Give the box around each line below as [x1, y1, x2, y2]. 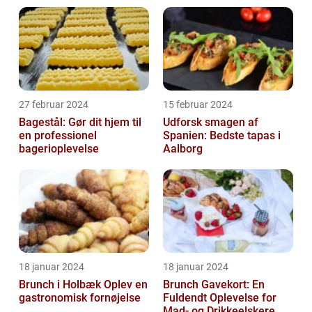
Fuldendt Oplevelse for [163, 291, 276, 305]
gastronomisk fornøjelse [19, 291, 141, 305]
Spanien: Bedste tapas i [163, 129, 281, 143]
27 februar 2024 [19, 99, 88, 111]
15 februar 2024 [163, 99, 233, 111]
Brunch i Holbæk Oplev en [19, 278, 104, 292]
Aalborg [163, 142, 203, 156]
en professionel [19, 129, 97, 143]
